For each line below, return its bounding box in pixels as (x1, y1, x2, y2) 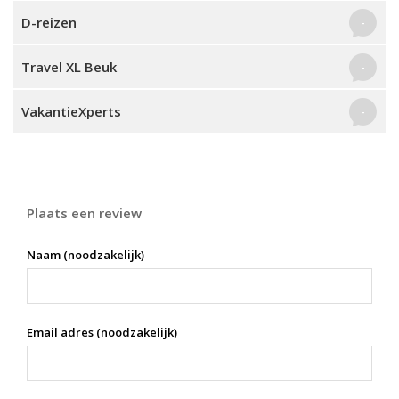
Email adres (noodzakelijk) (27, 324, 177, 340)
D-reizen (21, 13, 80, 31)
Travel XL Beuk (21, 58, 117, 76)
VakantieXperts (21, 102, 121, 120)
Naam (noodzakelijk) (27, 247, 144, 263)
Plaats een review (27, 204, 142, 222)
